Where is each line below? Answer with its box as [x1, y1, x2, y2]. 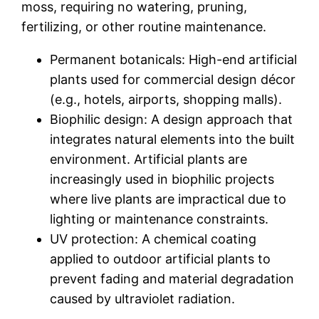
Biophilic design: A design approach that [50, 112, 293, 127]
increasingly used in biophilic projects [50, 172, 275, 187]
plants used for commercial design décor [50, 72, 296, 87]
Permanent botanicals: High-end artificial [50, 52, 298, 67]
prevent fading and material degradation [50, 271, 295, 286]
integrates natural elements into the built [50, 132, 296, 147]
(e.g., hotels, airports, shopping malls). [50, 92, 283, 107]
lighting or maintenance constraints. [50, 211, 269, 226]
